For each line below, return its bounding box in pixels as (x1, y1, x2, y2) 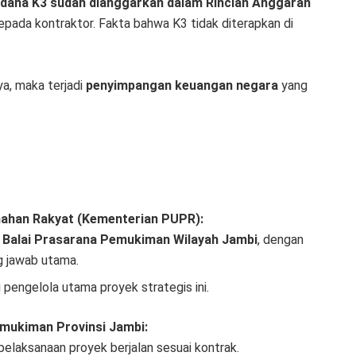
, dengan (257, 232, 304, 248)
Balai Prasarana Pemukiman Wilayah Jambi (2, 232, 257, 248)
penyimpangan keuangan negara (86, 78, 278, 94)
